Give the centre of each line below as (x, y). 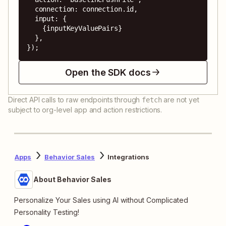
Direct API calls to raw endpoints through (74, 99)
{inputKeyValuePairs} (35, 28)
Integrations (128, 157)
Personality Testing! (47, 212)
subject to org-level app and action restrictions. (85, 109)
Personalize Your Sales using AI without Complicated (101, 200)
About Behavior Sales (72, 179)
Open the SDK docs (108, 72)
